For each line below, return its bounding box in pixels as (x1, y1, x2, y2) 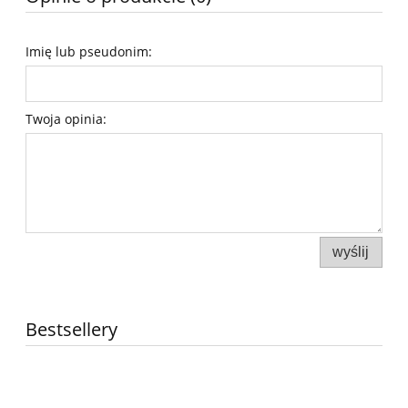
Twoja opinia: (25, 109, 107, 127)
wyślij (332, 243, 370, 260)
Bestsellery (25, 316, 117, 342)
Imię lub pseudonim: (25, 42, 152, 60)
